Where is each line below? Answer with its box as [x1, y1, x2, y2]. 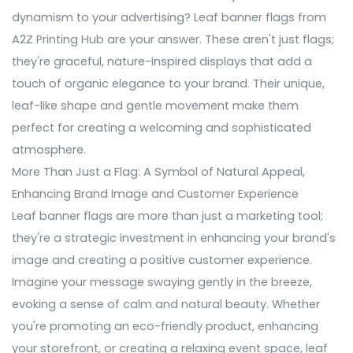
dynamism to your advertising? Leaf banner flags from [12, 9, 326, 26]
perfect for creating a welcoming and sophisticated [12, 120, 311, 136]
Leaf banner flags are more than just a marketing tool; [12, 208, 323, 225]
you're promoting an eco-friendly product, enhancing [12, 318, 318, 335]
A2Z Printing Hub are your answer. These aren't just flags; [12, 32, 334, 48]
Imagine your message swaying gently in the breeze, [12, 274, 312, 291]
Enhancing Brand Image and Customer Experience [12, 186, 299, 203]
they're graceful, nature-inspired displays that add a [12, 54, 312, 70]
